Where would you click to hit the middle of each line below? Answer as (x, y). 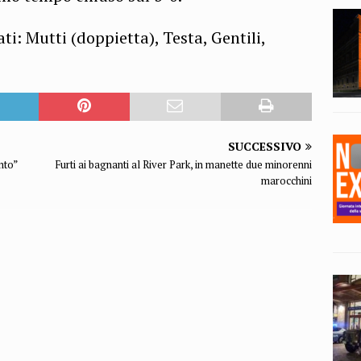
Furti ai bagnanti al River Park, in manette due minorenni (184, 164)
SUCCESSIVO (265, 146)
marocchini (287, 180)
